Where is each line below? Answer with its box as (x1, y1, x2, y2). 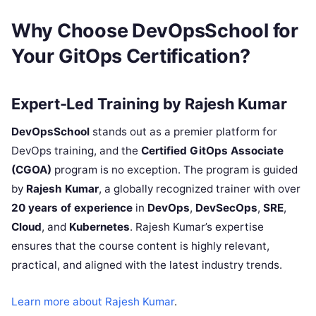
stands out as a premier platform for (90, 124, 277, 138)
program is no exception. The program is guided (51, 162, 298, 176)
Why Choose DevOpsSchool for (11, 19, 298, 43)
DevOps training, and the (11, 143, 141, 157)
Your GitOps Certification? (11, 44, 250, 68)
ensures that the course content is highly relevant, (11, 238, 269, 253)
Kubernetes (69, 219, 130, 233)
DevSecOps (195, 200, 257, 214)
